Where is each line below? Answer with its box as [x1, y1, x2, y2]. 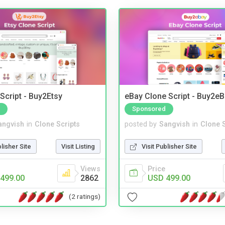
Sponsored [132, 104, 166, 113]
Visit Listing [61, 142, 95, 150]
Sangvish [159, 120, 190, 129]
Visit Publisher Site [142, 142, 197, 150]
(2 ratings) [69, 192, 100, 201]
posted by [125, 120, 157, 129]
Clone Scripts [35, 120, 80, 129]
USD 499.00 [148, 173, 190, 183]
